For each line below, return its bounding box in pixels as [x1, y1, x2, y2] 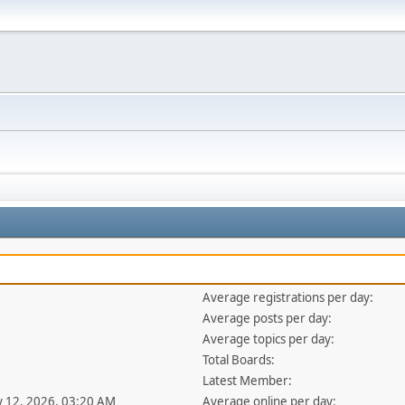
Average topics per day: [202, 331, 335, 347]
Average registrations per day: [202, 289, 374, 306]
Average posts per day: [202, 310, 333, 326]
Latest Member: [202, 372, 293, 389]
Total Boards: [202, 352, 276, 368]
